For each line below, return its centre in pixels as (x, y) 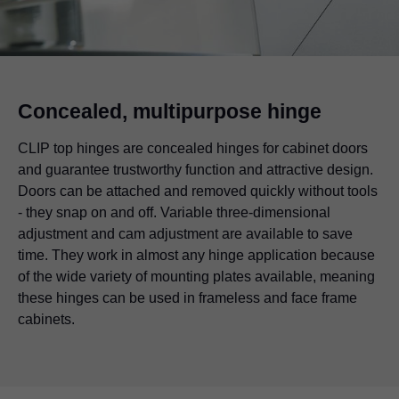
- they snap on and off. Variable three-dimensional (174, 212)
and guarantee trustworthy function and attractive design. (195, 169)
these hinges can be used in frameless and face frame (187, 297)
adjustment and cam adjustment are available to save (185, 233)
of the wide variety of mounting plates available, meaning (196, 276)
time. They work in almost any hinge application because (196, 255)
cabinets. (46, 319)
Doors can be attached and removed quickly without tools (198, 191)
